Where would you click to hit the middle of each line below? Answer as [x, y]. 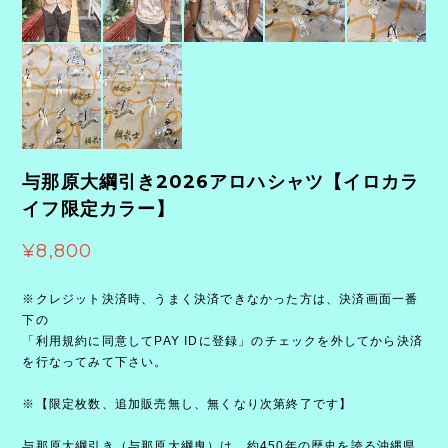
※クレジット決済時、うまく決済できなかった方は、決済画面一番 [220, 299]
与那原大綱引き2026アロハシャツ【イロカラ [221, 182]
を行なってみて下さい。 [95, 362]
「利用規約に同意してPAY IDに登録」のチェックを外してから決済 [222, 341]
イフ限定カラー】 [99, 209]
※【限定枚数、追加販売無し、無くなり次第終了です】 [187, 404]
